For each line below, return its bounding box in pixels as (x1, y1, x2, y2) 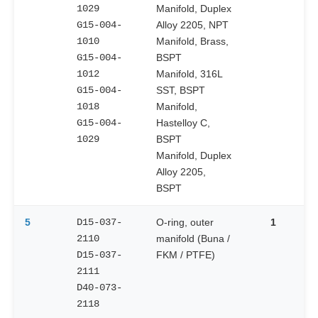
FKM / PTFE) (156, 249, 215, 261)
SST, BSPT (156, 84, 205, 97)
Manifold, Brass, (156, 35, 229, 48)
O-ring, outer (156, 216, 214, 229)
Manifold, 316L (156, 68, 223, 80)
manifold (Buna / (156, 233, 230, 245)
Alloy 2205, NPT (156, 19, 229, 31)
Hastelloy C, (156, 117, 210, 129)
